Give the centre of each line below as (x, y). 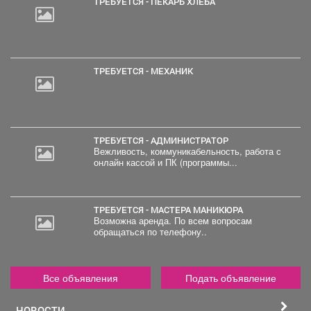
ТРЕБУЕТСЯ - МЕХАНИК (146, 70)
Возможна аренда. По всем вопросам (173, 220)
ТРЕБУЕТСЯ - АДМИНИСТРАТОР (163, 140)
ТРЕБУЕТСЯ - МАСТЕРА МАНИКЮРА (171, 209)
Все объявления (80, 277)
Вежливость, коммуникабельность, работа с (187, 151)
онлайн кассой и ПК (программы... (165, 162)
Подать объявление (230, 277)
